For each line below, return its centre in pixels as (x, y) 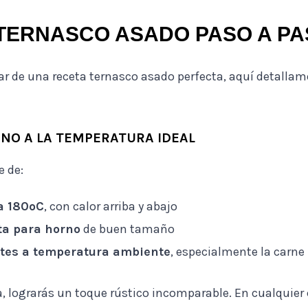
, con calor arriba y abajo (111, 206)
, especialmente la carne (238, 251)
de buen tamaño (128, 229)
